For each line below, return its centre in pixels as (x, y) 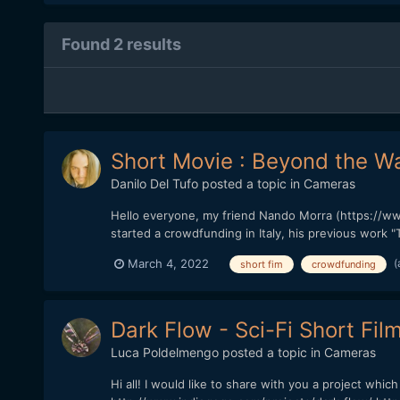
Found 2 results (121, 45)
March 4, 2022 (168, 264)
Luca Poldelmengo (164, 352)
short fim (261, 264)
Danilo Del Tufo (154, 184)
